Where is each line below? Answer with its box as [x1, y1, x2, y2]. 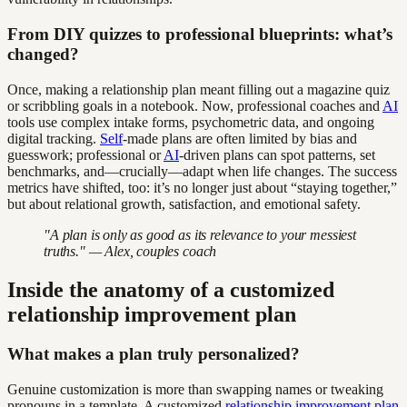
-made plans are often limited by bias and [123, 130, 357, 146]
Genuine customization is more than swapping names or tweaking [7, 382, 383, 398]
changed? [7, 44, 79, 64]
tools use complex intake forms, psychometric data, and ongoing [7, 114, 374, 130]
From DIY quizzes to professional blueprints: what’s [7, 24, 392, 44]
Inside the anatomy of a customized [7, 277, 334, 302]
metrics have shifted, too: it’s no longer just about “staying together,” [7, 179, 397, 195]
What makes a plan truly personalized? [7, 344, 300, 364]
